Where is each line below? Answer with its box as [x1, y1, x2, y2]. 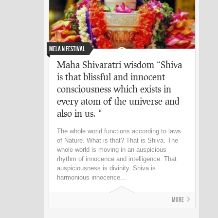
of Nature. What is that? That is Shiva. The [57, 137, 178, 144]
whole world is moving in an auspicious [57, 146, 166, 153]
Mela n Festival [49, 45, 85, 53]
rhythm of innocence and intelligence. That [57, 155, 177, 163]
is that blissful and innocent [57, 71, 165, 82]
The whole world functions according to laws [57, 127, 181, 135]
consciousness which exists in [57, 83, 171, 94]
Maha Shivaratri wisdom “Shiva [57, 59, 182, 70]
